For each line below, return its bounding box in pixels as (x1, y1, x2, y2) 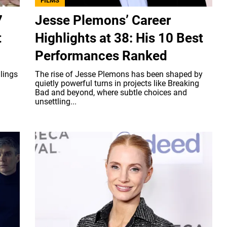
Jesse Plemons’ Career (35, 12, 171, 28)
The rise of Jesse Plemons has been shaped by (35, 69, 203, 79)
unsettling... (35, 96, 77, 106)
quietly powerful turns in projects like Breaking (35, 78, 199, 88)
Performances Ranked (35, 48, 167, 63)
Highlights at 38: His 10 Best (35, 30, 203, 46)
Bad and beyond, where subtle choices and (35, 87, 187, 97)
